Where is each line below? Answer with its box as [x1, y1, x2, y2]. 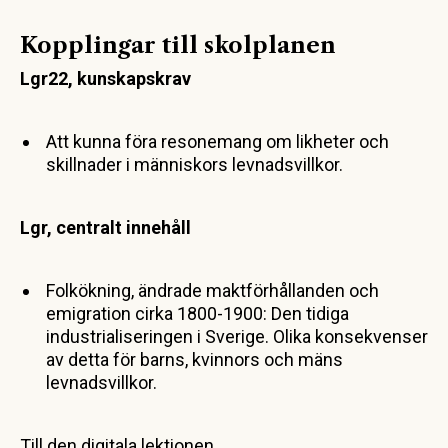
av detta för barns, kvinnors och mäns [46, 349, 343, 371]
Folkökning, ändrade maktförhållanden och [46, 280, 379, 302]
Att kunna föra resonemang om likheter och [46, 131, 389, 153]
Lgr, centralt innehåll [20, 217, 191, 239]
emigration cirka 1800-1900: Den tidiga [46, 303, 349, 325]
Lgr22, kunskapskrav [20, 68, 191, 90]
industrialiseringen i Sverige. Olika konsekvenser [46, 326, 428, 348]
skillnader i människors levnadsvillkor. [46, 154, 343, 176]
